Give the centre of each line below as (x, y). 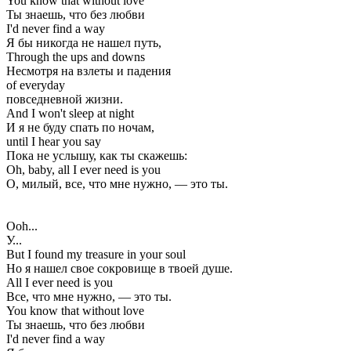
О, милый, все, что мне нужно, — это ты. (117, 183)
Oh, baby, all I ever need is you (83, 169)
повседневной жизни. (65, 99)
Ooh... (22, 226)
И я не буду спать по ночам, (80, 127)
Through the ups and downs (76, 56)
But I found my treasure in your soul (96, 254)
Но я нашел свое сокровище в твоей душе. (119, 268)
